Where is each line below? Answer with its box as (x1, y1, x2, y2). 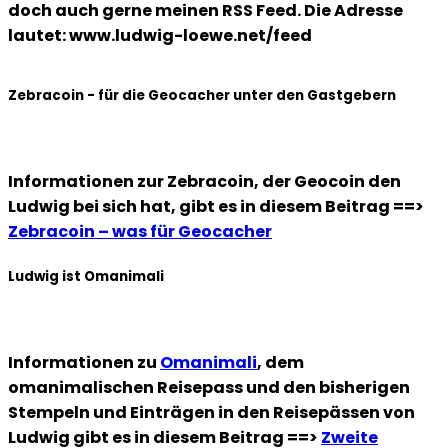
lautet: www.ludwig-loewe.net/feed (8, 24, 312, 47)
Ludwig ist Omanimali (8, 266, 164, 286)
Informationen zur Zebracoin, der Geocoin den (8, 170, 401, 194)
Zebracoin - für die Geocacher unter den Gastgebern (8, 86, 396, 106)
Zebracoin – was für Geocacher (8, 220, 272, 244)
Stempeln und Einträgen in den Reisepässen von (8, 400, 415, 424)
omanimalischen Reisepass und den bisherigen (8, 375, 410, 399)
